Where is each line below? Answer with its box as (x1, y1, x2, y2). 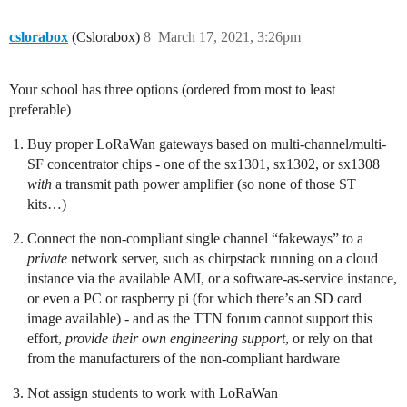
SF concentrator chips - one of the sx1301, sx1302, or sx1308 (27, 155, 380, 172)
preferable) (9, 101, 71, 117)
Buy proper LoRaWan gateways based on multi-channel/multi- (27, 135, 386, 152)
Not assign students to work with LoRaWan (27, 384, 278, 401)
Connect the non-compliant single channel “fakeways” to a (27, 230, 363, 246)
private (27, 250, 67, 266)
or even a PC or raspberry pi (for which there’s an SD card (27, 290, 362, 306)
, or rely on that (285, 330, 372, 346)
